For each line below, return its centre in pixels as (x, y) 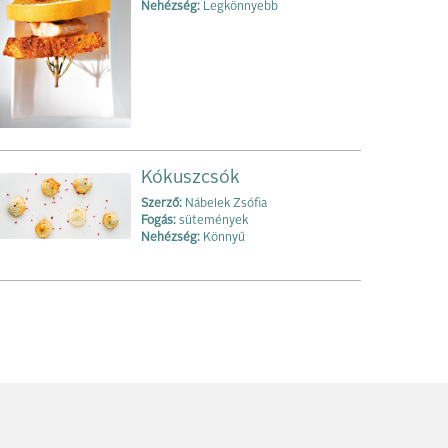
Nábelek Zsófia (224, 203)
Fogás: (158, 220)
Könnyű (222, 237)
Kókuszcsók (190, 177)
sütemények (212, 220)
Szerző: (161, 203)
